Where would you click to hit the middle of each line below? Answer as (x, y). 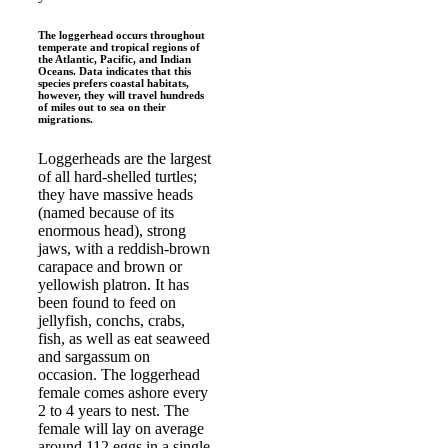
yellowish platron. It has (113, 285)
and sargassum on (94, 357)
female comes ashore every (123, 393)
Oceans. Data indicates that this (114, 71)
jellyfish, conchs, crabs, (111, 321)
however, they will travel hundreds (121, 95)
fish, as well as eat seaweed (124, 339)
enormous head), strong (112, 231)
